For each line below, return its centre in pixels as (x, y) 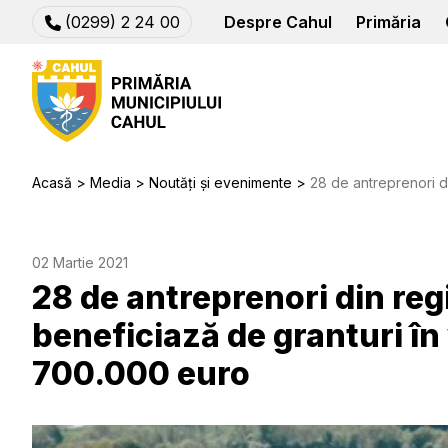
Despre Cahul (278, 22)
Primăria (388, 22)
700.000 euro (141, 373)
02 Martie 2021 (80, 262)
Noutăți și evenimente (220, 182)
